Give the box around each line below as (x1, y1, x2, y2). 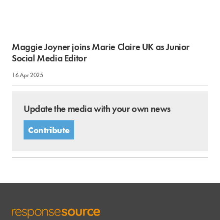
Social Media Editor (12, 52, 87, 64)
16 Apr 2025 (12, 71, 43, 79)
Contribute (28, 124, 70, 136)
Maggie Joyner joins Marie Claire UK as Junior (12, 41, 190, 53)
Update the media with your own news (24, 103, 171, 115)
